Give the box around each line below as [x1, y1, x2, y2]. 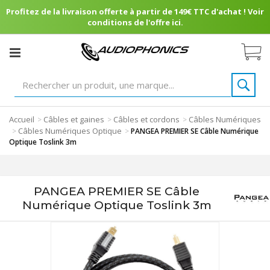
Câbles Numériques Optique [18, 125, 122, 136]
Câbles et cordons [113, 114, 180, 125]
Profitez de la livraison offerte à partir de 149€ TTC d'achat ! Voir [6, 6, 264, 17]
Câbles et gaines [43, 114, 104, 125]
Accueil [9, 114, 34, 125]
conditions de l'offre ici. [87, 17, 183, 28]
